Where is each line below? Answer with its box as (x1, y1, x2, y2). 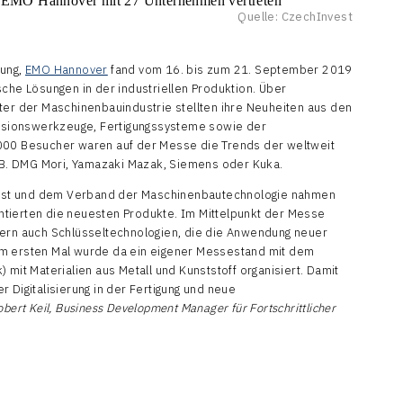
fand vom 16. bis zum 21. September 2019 (107, 62, 353, 78)
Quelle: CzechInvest (237, 9, 353, 25)
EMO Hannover (25, 62, 108, 78)
